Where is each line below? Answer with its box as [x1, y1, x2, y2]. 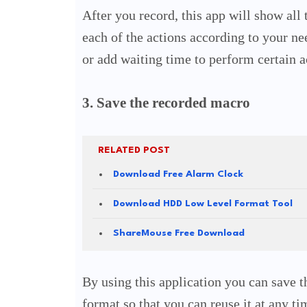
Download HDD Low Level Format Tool [112, 199, 293, 209]
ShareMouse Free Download [112, 228, 245, 238]
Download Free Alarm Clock [112, 169, 243, 180]
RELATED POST [97, 145, 170, 156]
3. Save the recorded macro [82, 95, 250, 112]
